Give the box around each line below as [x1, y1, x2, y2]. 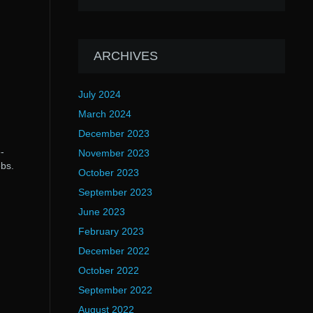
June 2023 [78, 206, 125, 217]
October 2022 [78, 265, 139, 276]
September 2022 [78, 284, 152, 296]
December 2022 [78, 245, 150, 256]
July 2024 [78, 89, 121, 100]
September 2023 [78, 187, 152, 198]
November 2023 [78, 147, 150, 159]
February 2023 [78, 226, 144, 237]
